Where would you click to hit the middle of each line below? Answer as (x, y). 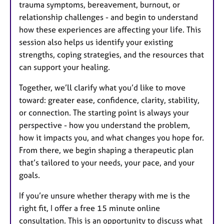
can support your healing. (64, 67)
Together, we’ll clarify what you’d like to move (102, 88)
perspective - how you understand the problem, (104, 125)
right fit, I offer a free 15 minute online (89, 208)
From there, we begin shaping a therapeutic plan (106, 150)
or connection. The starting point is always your (104, 113)
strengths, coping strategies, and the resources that (111, 55)
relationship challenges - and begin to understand (108, 17)
